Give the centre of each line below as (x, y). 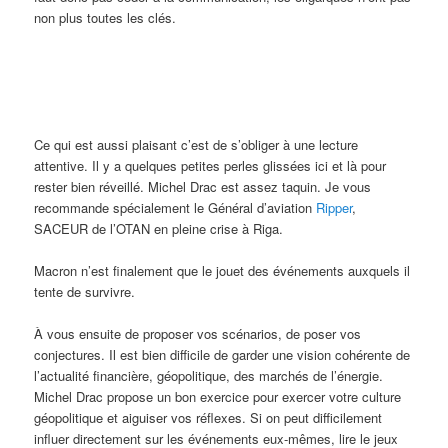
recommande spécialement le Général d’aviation (175, 207)
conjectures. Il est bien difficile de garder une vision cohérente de (222, 355)
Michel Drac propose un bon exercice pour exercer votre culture (218, 397)
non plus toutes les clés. (105, 18)
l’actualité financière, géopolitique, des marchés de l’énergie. (209, 376)
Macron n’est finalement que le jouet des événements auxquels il (222, 270)
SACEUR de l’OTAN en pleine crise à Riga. (159, 228)
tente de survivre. (85, 291)
